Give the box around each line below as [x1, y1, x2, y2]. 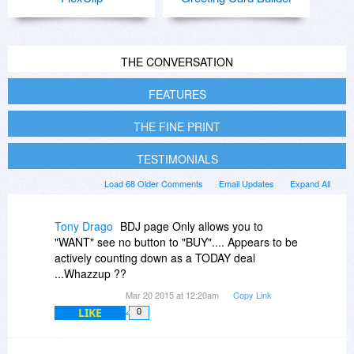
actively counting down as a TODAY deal [55, 250, 255, 266]
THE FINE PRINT [134, 119, 220, 135]
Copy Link [233, 288, 272, 302]
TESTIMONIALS [136, 151, 218, 168]
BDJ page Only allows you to [120, 218, 263, 235]
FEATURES [148, 86, 206, 103]
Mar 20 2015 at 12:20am [126, 288, 221, 302]
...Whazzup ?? [55, 265, 126, 282]
